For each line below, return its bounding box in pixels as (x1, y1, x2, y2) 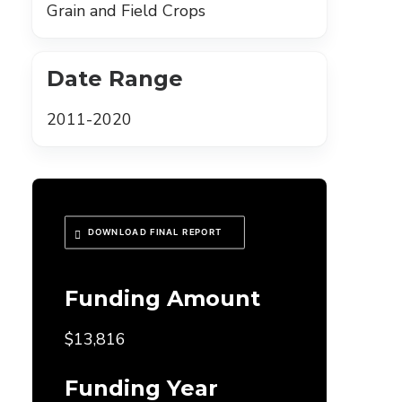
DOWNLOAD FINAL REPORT (87, 226, 223, 238)
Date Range (47, 66, 183, 92)
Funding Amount (65, 285, 260, 311)
